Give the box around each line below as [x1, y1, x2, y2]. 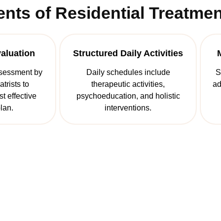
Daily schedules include [86, 68, 170, 77]
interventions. [105, 104, 151, 112]
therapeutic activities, [91, 80, 165, 89]
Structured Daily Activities [73, 48, 183, 59]
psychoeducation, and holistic [76, 92, 180, 101]
